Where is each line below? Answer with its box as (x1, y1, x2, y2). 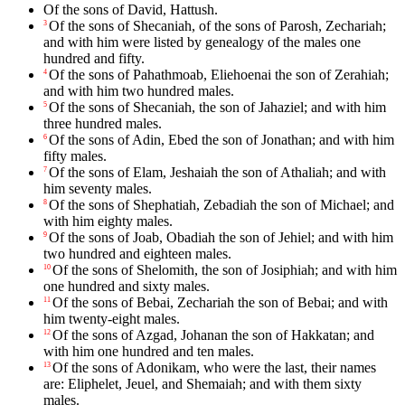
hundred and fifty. (43, 51, 145, 67)
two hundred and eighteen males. (43, 246, 231, 262)
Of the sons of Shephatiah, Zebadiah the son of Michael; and (49, 197, 394, 213)
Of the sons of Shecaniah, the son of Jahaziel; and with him (49, 99, 386, 116)
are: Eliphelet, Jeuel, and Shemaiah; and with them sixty (43, 376, 362, 392)
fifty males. (43, 148, 107, 165)
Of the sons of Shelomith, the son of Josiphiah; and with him (52, 262, 397, 278)
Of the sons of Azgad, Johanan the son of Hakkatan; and (52, 327, 374, 344)
